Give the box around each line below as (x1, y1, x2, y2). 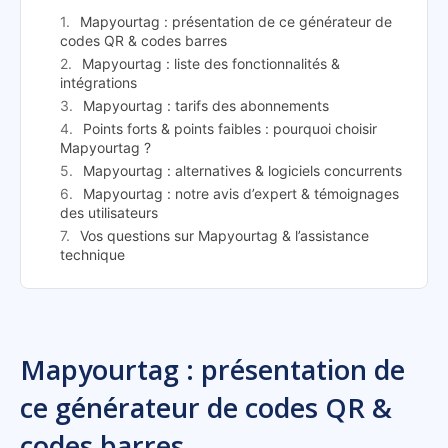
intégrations (60, 74, 137, 92)
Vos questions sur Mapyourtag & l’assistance (80, 227, 369, 245)
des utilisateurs (60, 204, 158, 222)
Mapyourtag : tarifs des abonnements (83, 97, 329, 115)
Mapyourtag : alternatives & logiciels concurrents (83, 162, 402, 180)
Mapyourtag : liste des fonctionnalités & (82, 55, 340, 73)
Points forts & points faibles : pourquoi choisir (83, 120, 377, 138)
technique (60, 246, 125, 264)
